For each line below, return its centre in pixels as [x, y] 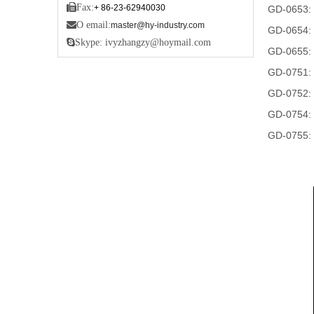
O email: [94, 25]
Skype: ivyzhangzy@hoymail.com [143, 42]
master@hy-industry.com [158, 26]
